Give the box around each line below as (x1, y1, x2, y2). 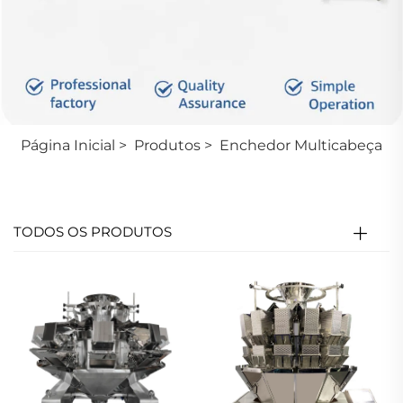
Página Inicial (21, 136, 115, 154)
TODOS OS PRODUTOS (13, 222, 172, 240)
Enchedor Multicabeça (219, 136, 382, 154)
